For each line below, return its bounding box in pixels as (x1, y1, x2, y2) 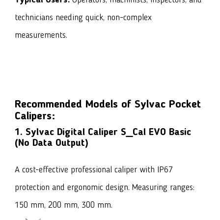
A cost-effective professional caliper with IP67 (15, 165, 173, 175)
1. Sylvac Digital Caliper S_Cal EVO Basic (15, 128, 191, 138)
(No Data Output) (15, 138, 88, 149)
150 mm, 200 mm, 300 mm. (15, 201, 112, 210)
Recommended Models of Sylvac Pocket (15, 99, 201, 110)
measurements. (15, 31, 67, 40)
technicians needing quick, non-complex (15, 13, 152, 23)
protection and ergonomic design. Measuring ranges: (15, 183, 194, 192)
